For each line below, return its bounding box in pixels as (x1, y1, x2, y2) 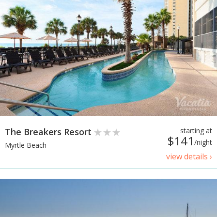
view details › (166, 151, 212, 162)
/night (194, 137, 212, 147)
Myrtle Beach (5, 140, 46, 150)
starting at (180, 125, 212, 135)
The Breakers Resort (5, 125, 94, 138)
